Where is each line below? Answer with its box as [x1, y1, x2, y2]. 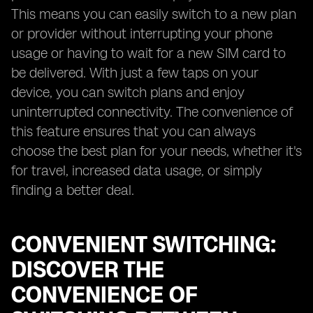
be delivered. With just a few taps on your [11, 64, 259, 81]
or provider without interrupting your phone [11, 25, 272, 42]
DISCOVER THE [11, 256, 164, 283]
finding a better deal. [11, 182, 134, 198]
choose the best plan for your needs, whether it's [11, 143, 302, 159]
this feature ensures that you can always [11, 123, 256, 140]
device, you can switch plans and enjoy [11, 84, 245, 101]
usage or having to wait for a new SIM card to [11, 45, 286, 61]
